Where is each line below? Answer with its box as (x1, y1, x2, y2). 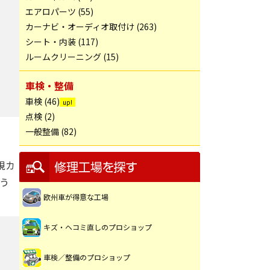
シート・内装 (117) (25, 36, 98, 48)
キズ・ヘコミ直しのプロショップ (43, 222, 152, 232)
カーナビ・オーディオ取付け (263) (25, 20, 157, 33)
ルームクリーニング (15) (25, 51, 119, 63)
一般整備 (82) (25, 125, 77, 137)
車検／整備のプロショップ (43, 252, 130, 262)
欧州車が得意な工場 (43, 192, 108, 202)
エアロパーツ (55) (25, 5, 93, 17)
